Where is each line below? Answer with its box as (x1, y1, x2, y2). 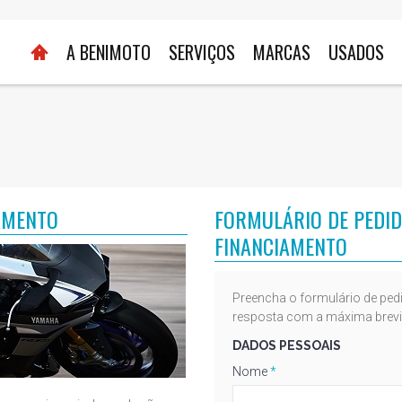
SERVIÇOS (169, 39, 235, 66)
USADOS (328, 39, 384, 66)
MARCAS (253, 39, 310, 66)
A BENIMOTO (66, 39, 151, 66)
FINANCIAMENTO (214, 230, 347, 262)
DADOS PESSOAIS (232, 337, 341, 353)
